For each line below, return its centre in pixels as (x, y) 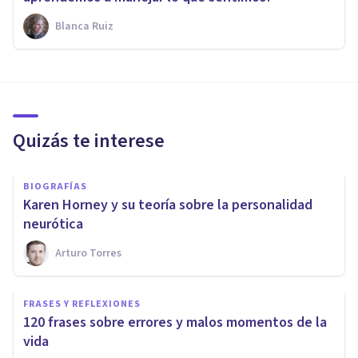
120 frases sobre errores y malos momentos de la (175, 322)
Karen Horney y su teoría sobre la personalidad (168, 205)
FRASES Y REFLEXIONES (82, 304)
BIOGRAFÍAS (55, 186)
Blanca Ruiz (84, 26)
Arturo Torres (88, 253)
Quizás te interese (89, 141)
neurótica (53, 224)
